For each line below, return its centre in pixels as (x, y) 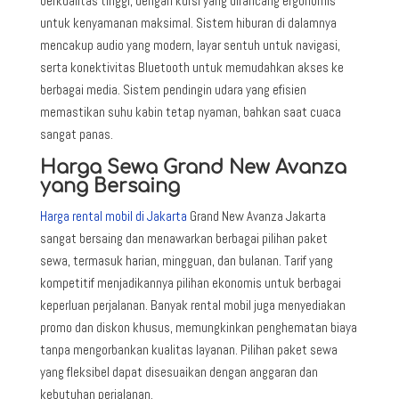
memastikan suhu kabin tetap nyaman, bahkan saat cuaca (190, 111)
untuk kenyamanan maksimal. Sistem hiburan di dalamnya (188, 22)
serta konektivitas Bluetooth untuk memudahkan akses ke (191, 67)
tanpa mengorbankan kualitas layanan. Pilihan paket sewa (188, 349)
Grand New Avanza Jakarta (256, 216)
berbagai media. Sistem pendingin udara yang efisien (173, 89)
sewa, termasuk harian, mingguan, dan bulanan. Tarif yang (186, 260)
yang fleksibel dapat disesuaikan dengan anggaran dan (179, 371)
